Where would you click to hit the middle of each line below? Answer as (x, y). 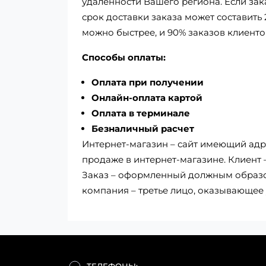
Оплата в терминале (141, 113)
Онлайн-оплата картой (147, 98)
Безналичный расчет (143, 129)
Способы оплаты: (124, 57)
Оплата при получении (148, 82)
